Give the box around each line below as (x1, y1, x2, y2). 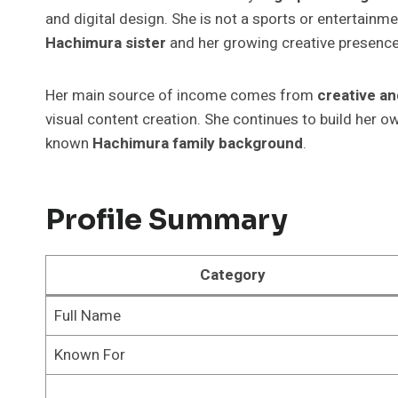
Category (200, 263, 266, 286)
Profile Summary (45, 201, 288, 237)
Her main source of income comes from (45, 84, 317, 107)
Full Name (53, 304, 121, 327)
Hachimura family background (92, 131, 303, 155)
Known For (53, 343, 125, 366)
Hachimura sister (45, 31, 166, 54)
